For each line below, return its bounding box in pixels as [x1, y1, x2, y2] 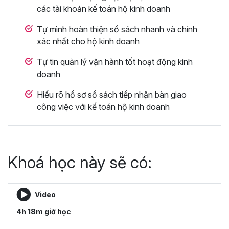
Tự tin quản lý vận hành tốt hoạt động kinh [37, 56, 193, 67]
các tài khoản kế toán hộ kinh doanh [37, 3, 170, 14]
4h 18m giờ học [16, 207, 71, 216]
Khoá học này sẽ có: [8, 152, 152, 172]
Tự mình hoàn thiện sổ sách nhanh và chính [37, 24, 197, 34]
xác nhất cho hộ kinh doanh [37, 36, 140, 47]
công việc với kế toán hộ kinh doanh [37, 101, 170, 112]
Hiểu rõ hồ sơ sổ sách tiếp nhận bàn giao [37, 89, 187, 100]
